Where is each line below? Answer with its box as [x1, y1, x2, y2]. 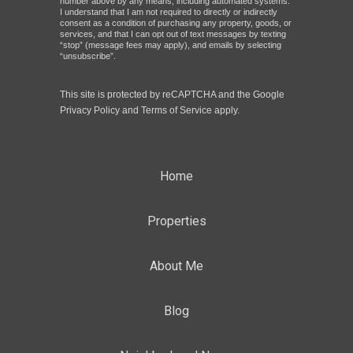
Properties [147, 213, 206, 229]
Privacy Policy [60, 104, 120, 116]
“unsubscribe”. [60, 50, 116, 61]
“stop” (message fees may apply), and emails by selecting [60, 39, 281, 50]
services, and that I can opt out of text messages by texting [60, 28, 286, 39]
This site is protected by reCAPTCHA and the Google [60, 88, 284, 100]
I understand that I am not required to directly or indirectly [60, 6, 277, 17]
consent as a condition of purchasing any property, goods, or [60, 17, 292, 28]
